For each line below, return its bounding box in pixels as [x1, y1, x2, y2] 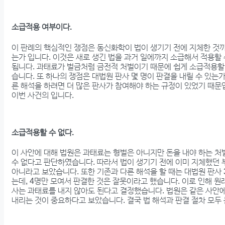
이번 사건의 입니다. [12, 90, 74, 99]
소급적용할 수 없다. [12, 128, 74, 137]
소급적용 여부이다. [12, 23, 72, 32]
